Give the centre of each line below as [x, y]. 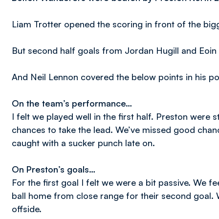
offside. [27, 209]
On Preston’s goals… [54, 169]
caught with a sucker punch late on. [85, 143]
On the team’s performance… [72, 103]
